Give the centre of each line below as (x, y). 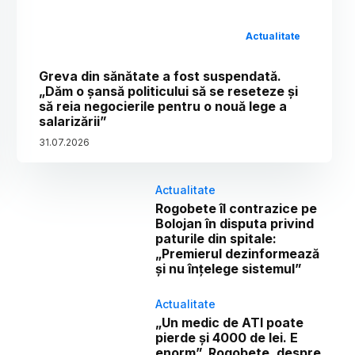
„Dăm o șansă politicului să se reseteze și (169, 91)
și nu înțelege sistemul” (229, 268)
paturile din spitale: (216, 238)
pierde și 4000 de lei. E (227, 337)
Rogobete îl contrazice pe (237, 208)
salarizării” (73, 121)
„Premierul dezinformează (238, 253)
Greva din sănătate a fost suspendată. (160, 76)
